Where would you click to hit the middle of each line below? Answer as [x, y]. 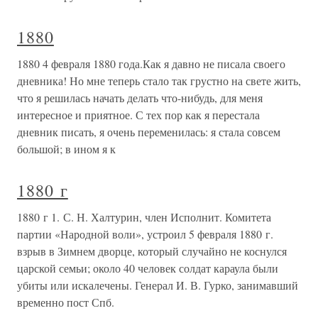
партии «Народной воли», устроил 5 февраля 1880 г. [145, 234]
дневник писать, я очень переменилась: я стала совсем [149, 132]
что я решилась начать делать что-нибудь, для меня [140, 98]
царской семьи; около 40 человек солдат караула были [148, 268]
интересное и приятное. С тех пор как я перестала [138, 115]
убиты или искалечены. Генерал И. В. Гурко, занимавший [158, 285]
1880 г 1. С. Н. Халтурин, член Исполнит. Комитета [144, 217]
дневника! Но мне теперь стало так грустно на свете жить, [159, 81]
